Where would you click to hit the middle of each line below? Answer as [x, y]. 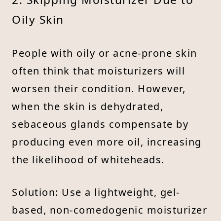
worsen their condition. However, [99, 88]
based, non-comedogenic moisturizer [110, 210]
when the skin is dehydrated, [88, 106]
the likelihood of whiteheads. [88, 159]
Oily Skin [38, 19]
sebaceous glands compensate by [100, 124]
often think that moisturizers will [98, 71]
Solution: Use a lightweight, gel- [96, 192]
